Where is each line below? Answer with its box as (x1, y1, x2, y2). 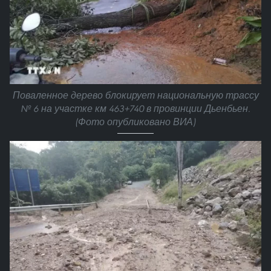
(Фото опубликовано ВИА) (75, 116, 196, 128)
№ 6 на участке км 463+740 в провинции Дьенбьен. (21, 103, 250, 115)
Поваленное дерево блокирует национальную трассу (12, 90, 259, 102)
